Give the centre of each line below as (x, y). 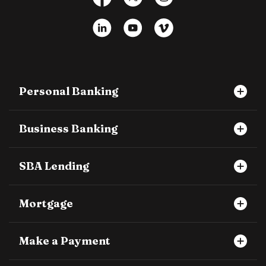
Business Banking (68, 128)
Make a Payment (65, 240)
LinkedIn (131, 25)
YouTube (162, 25)
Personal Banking (69, 91)
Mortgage (46, 203)
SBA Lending (54, 166)
